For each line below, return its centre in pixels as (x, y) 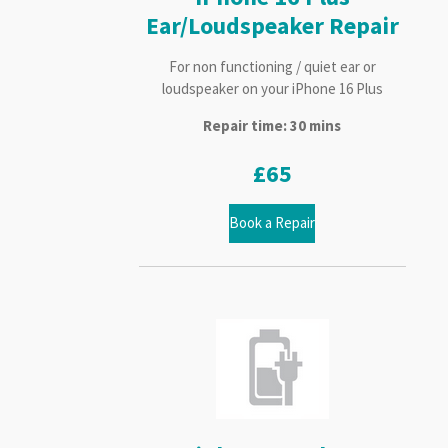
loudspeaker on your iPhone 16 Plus (272, 89)
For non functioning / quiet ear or (272, 67)
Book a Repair (272, 223)
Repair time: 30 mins (272, 126)
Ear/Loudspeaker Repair (272, 26)
